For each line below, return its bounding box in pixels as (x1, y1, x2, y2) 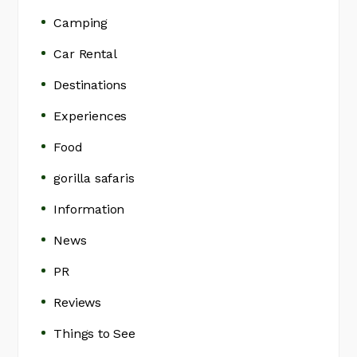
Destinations (53, 77, 127, 92)
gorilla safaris (53, 171, 135, 186)
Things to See (53, 326, 135, 341)
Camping (53, 15, 108, 30)
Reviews (53, 295, 102, 310)
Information (53, 202, 125, 217)
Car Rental (53, 46, 117, 61)
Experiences (53, 108, 127, 124)
